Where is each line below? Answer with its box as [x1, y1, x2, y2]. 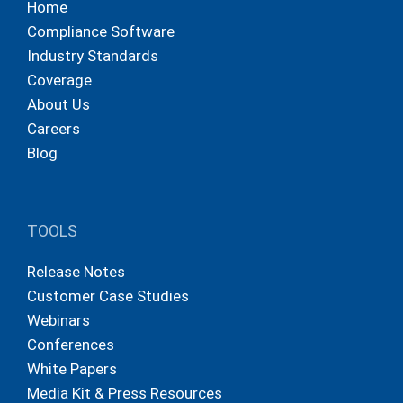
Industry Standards [27, 47, 158, 66]
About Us [27, 95, 90, 114]
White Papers [27, 360, 117, 379]
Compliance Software [27, 22, 175, 41]
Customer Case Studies [27, 287, 189, 306]
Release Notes [27, 263, 125, 282]
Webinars [27, 311, 90, 330]
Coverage [27, 71, 92, 90]
